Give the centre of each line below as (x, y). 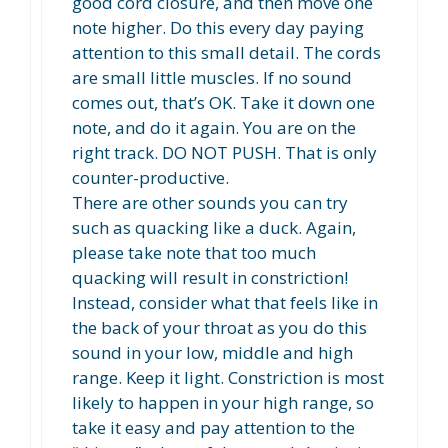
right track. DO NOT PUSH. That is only (224, 153)
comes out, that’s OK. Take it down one (223, 103)
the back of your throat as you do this (219, 328)
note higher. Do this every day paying (218, 28)
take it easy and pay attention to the (213, 428)
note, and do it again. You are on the (214, 128)
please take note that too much (194, 253)
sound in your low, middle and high (212, 353)
